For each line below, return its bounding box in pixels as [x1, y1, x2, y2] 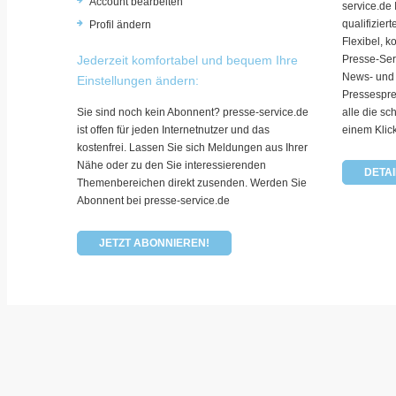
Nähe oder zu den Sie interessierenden [77, 158, 266, 171]
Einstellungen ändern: [77, 72, 199, 88]
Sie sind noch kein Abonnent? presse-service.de [77, 105, 308, 118]
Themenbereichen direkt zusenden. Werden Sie [77, 176, 307, 189]
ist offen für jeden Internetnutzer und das [77, 123, 270, 136]
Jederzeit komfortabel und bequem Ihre [77, 52, 298, 67]
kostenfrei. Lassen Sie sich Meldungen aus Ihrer [77, 141, 308, 154]
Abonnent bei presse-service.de [77, 194, 230, 207]
